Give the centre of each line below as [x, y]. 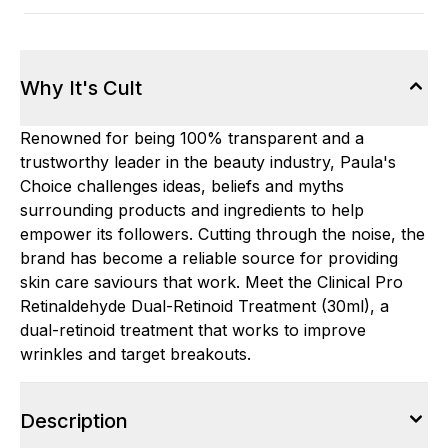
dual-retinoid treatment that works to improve [193, 330]
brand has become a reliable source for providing [209, 258]
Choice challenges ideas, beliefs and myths [182, 186]
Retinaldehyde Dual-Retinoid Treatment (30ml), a [204, 306]
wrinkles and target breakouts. [135, 354]
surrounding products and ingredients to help [192, 210]
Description [74, 421]
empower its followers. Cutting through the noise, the [222, 234]
